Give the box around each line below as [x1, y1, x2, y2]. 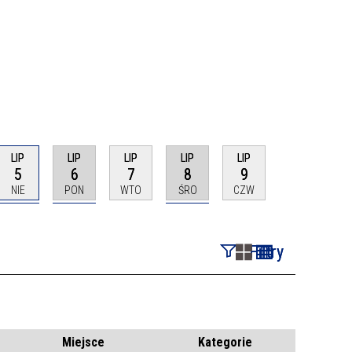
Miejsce [62, 334, 104, 350]
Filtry [249, 241, 284, 262]
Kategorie [197, 334, 252, 350]
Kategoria [213, 321, 260, 337]
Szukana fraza [213, 288, 282, 304]
